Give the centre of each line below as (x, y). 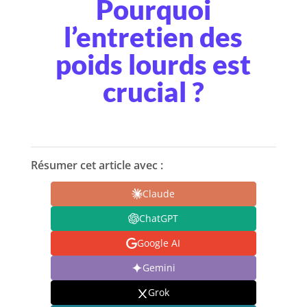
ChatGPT (159, 219)
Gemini (159, 268)
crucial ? (153, 91)
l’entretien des (153, 37)
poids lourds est (153, 64)
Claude (159, 194)
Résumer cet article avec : (97, 165)
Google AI (159, 243)
